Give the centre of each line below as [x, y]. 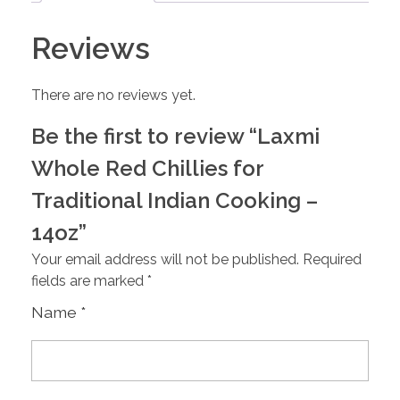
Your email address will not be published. [165, 260]
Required [332, 260]
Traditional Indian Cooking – [175, 201]
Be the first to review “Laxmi [175, 137]
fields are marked [89, 281]
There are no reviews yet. [113, 96]
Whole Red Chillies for [147, 169]
